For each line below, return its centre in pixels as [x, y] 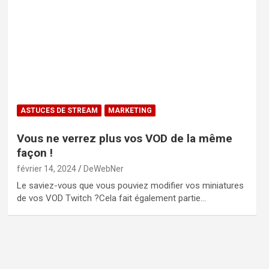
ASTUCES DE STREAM [59, 111]
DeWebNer [103, 169]
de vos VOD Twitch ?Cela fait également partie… [111, 198]
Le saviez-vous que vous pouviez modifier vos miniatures [130, 186]
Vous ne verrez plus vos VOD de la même [124, 139]
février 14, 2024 [46, 169]
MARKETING [130, 111]
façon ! [35, 153]
